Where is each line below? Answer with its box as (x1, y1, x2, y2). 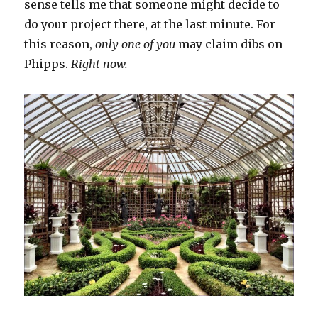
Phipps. (24, 57, 72, 72)
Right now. (71, 57, 128, 72)
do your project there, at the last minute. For (24, 17, 276, 32)
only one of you (95, 37, 176, 52)
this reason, (24, 37, 96, 52)
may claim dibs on (175, 37, 283, 52)
